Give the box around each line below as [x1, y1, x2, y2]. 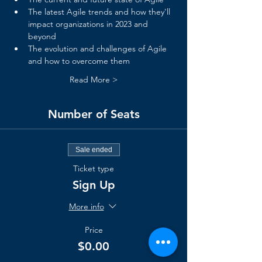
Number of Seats [47, 106, 140, 121]
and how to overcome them [28, 55, 130, 66]
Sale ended [75, 145, 112, 154]
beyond [28, 30, 56, 42]
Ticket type [73, 163, 114, 174]
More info [68, 201, 104, 212]
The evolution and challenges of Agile [28, 43, 169, 54]
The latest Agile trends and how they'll [28, 6, 173, 17]
